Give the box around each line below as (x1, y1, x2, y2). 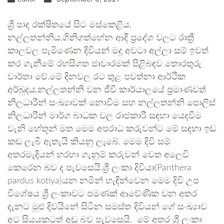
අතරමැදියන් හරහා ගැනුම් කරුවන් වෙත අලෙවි (7, 150, 189, 159)
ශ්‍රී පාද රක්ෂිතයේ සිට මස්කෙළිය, (7, 20, 131, 29)
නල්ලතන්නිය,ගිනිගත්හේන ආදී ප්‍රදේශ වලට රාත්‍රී (7, 33, 194, 42)
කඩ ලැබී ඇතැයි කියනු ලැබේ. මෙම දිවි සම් (7, 137, 170, 146)
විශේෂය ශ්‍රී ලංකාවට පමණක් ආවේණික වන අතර (7, 189, 197, 198)
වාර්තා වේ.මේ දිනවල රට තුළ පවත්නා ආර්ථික (7, 72, 185, 81)
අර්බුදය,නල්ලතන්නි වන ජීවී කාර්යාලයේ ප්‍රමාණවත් (7, 85, 206, 94)
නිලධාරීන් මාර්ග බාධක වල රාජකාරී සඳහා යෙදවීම (7, 111, 201, 120)
